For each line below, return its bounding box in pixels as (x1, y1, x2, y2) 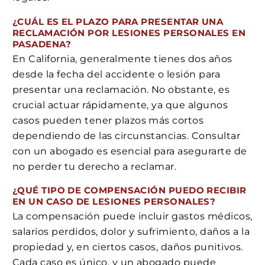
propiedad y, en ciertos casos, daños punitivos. (12, 241, 243, 253)
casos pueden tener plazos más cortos (12, 114, 204, 126)
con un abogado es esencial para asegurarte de (12, 145, 247, 157)
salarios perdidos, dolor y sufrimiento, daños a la (12, 225, 250, 237)
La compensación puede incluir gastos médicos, (12, 210, 253, 222)
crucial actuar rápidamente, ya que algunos (12, 99, 228, 111)
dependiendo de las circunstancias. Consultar (12, 130, 241, 141)
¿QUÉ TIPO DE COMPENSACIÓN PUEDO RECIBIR (12, 185, 247, 196)
